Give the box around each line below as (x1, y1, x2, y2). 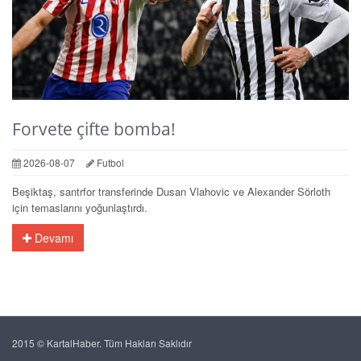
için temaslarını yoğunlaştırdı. (12, 200, 147, 216)
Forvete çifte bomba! (12, 118, 176, 141)
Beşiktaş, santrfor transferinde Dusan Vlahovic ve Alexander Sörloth (12, 184, 330, 200)
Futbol (94, 156, 124, 170)
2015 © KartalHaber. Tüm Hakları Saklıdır (12, 336, 192, 351)
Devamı (31, 230, 73, 247)
